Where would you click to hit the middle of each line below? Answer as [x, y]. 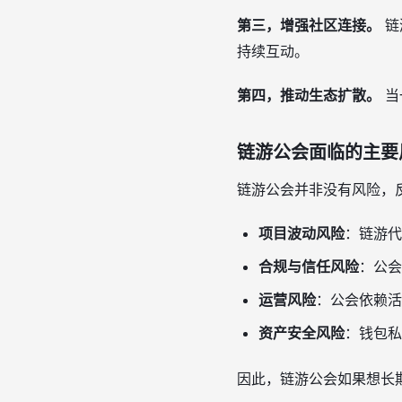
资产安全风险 [301, 333]
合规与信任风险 [309, 267]
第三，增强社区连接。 [309, 25]
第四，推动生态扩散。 [309, 95]
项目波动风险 [301, 233]
